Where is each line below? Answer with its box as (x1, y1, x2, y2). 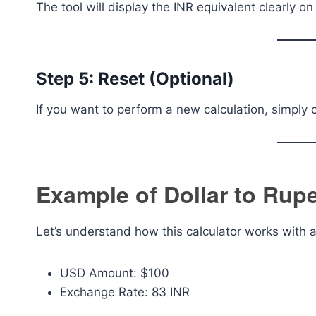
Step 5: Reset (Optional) (36, 68, 234, 89)
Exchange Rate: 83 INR (60, 285, 190, 299)
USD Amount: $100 (60, 266, 169, 280)
